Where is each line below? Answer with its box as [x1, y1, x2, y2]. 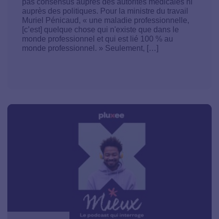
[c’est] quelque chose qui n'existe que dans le [22, 25, 179, 34]
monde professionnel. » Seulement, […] [22, 44, 158, 53]
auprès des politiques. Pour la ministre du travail [22, 7, 188, 16]
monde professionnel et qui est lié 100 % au [22, 35, 173, 44]
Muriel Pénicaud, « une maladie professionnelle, [22, 16, 189, 25]
